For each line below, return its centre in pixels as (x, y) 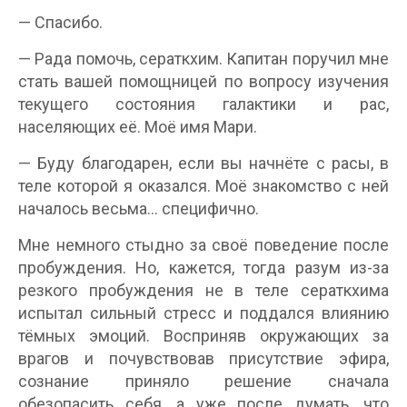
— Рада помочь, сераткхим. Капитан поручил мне (203, 59)
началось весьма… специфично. (139, 208)
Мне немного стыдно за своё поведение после (203, 245)
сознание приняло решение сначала (203, 381)
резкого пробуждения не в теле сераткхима (203, 290)
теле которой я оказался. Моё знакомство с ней (203, 186)
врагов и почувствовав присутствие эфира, (203, 358)
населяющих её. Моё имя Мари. (138, 127)
